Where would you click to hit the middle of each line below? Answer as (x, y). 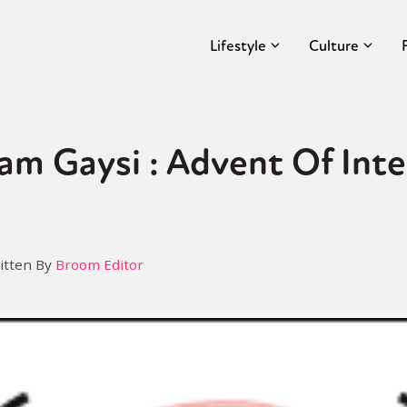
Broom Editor (99, 264)
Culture (334, 45)
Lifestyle (238, 45)
